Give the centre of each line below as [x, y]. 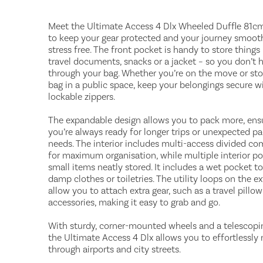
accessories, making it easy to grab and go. [134, 202]
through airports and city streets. [114, 249]
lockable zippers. [82, 97]
